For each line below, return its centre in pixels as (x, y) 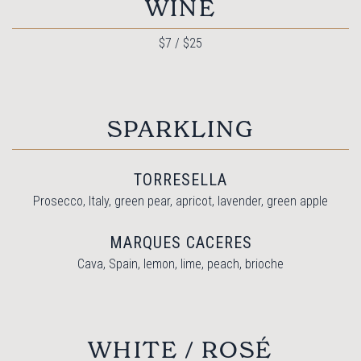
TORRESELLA (180, 179)
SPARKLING (180, 129)
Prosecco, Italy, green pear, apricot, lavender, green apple (180, 201)
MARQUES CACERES (180, 242)
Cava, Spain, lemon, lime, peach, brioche (180, 263)
